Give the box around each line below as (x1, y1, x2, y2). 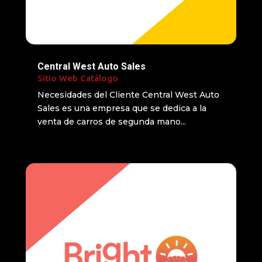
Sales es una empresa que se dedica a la (37, 103, 206, 114)
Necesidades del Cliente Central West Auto (37, 89, 219, 101)
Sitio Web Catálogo (37, 73, 118, 84)
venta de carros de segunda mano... (37, 116, 186, 127)
